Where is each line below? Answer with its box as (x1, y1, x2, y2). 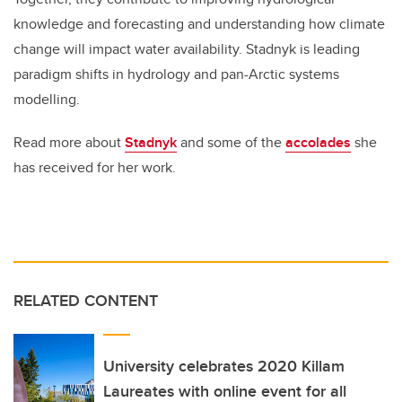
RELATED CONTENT (13, 289, 158, 313)
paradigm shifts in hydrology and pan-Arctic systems (13, 64, 339, 85)
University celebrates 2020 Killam (103, 354, 345, 379)
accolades (285, 132, 351, 153)
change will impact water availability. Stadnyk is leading (13, 39, 360, 60)
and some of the (177, 132, 285, 153)
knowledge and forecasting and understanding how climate (13, 13, 385, 35)
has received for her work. (13, 157, 176, 179)
